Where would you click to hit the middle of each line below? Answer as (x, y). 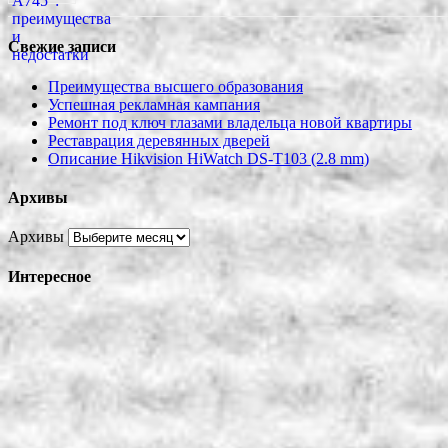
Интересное (49, 277)
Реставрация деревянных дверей (159, 140)
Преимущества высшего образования (175, 86)
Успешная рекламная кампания (154, 104)
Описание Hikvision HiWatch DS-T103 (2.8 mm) (208, 158)
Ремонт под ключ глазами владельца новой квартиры (230, 122)
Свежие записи (62, 47)
